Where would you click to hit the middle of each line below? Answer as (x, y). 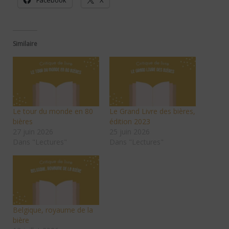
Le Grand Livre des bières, (152, 111)
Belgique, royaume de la (53, 210)
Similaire (25, 44)
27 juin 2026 (33, 131)
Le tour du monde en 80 (53, 111)
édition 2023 (130, 121)
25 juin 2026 (130, 131)
